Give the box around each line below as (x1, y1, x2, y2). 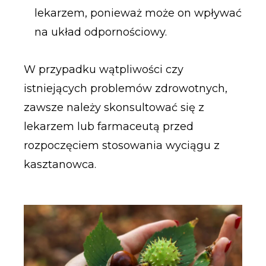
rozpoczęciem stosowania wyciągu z (23, 139, 220, 153)
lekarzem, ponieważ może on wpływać (34, 6, 242, 20)
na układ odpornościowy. (34, 25, 167, 39)
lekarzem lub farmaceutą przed (23, 120, 194, 134)
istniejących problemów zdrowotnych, (23, 82, 227, 96)
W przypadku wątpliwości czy (23, 63, 183, 77)
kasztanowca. (23, 158, 96, 172)
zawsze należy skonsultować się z (23, 101, 204, 115)
